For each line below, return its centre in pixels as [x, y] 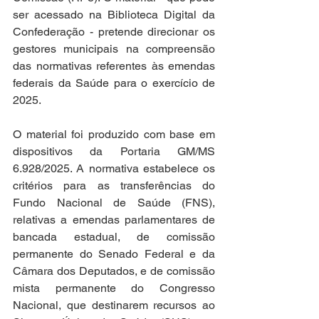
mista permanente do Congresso [114, 288]
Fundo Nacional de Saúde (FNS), [114, 203]
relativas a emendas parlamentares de [114, 220]
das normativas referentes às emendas [114, 66]
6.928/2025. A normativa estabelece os [114, 168]
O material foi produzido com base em [114, 134]
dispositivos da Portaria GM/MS [114, 151]
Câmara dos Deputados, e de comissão [114, 271]
